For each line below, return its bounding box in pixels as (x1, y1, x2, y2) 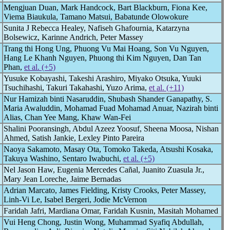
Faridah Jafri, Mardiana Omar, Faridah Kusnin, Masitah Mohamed (4, 206, 218, 215)
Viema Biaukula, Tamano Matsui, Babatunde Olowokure (4, 12, 188, 21)
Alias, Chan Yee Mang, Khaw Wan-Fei (4, 113, 131, 122)
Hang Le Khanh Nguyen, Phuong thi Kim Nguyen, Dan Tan (4, 53, 201, 62)
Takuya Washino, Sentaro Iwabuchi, (4, 154, 123, 163)
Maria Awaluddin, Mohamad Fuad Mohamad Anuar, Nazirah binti (4, 104, 218, 112)
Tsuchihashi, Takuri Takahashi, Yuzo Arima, (4, 83, 149, 92)
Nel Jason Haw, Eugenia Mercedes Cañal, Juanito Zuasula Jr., (4, 165, 204, 174)
